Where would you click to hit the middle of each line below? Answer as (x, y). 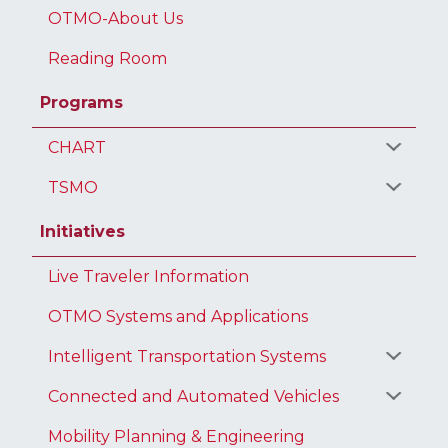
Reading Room (107, 58)
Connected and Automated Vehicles (193, 396)
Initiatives (82, 231)
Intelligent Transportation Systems (187, 356)
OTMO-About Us (115, 18)
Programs (81, 102)
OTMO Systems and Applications (178, 316)
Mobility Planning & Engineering (176, 436)
